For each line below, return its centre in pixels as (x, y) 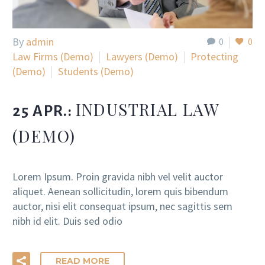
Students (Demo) (96, 71)
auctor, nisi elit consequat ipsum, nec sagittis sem (122, 206)
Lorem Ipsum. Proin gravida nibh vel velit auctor (118, 176)
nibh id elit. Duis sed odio (67, 221)
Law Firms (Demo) (53, 56)
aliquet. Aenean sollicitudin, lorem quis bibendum (120, 191)
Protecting (214, 56)
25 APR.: (44, 112)
